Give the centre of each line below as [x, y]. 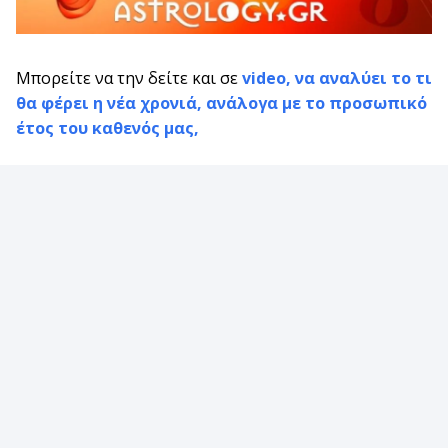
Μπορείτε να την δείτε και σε [129, 77]
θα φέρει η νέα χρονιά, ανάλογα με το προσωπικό [221, 102]
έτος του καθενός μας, [107, 127]
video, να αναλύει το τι [337, 77]
